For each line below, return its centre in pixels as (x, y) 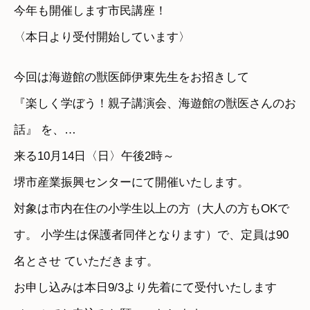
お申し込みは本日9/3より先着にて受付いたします (145, 288)
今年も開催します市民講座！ (90, 11)
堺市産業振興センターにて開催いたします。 (131, 182)
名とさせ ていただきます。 (86, 261)
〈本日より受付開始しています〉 (102, 37)
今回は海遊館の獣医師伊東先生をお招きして (131, 77)
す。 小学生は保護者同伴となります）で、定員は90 (151, 235)
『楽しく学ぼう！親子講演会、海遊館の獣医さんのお (155, 103)
